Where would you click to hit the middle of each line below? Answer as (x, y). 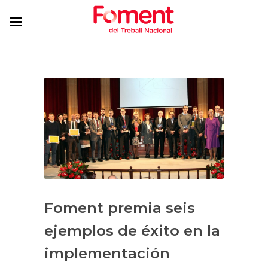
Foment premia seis (120, 208)
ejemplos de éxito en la (132, 230)
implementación (107, 253)
